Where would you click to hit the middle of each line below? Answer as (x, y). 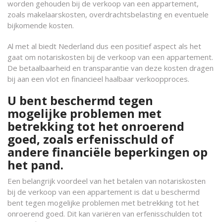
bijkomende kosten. (41, 25)
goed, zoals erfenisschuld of (91, 139)
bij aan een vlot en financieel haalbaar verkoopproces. (98, 79)
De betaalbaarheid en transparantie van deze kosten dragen (111, 68)
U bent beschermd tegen (80, 100)
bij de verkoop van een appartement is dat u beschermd (104, 192)
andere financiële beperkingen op (108, 152)
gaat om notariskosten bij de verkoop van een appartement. (110, 57)
